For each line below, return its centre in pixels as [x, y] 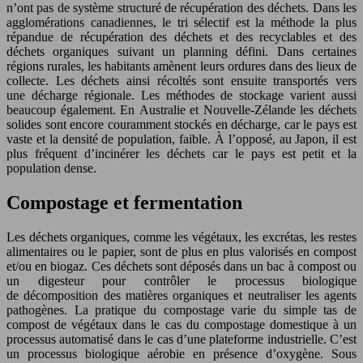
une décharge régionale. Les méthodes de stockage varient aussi [181, 95]
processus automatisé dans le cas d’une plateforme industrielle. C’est [181, 339]
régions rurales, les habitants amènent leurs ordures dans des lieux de [181, 66]
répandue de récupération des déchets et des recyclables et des [181, 37]
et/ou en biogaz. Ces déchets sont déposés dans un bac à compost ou [181, 266]
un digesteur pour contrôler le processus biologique [181, 280]
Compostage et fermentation [124, 202]
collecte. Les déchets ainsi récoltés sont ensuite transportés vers [181, 81]
